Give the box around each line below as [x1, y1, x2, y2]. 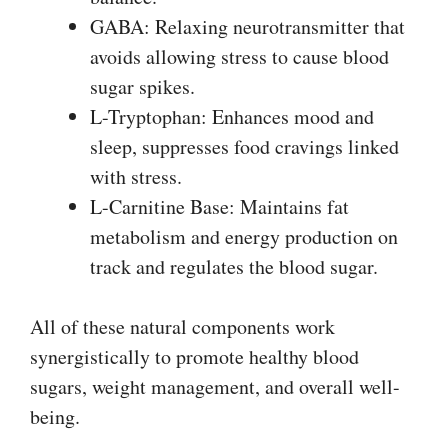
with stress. [90, 162, 182, 190]
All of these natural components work [30, 312, 335, 340]
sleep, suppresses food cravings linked [90, 132, 399, 160]
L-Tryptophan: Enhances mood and [90, 102, 374, 130]
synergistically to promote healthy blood [30, 342, 359, 370]
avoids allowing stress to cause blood [90, 42, 389, 70]
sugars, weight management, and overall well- [30, 372, 400, 400]
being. [30, 402, 80, 430]
